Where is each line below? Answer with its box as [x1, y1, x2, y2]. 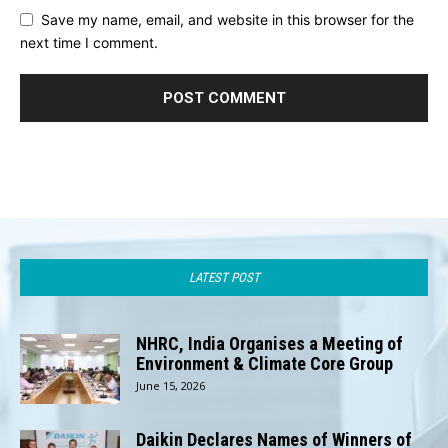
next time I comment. [20, 33, 158, 51]
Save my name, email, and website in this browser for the [41, 11, 414, 29]
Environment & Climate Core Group [136, 352, 393, 374]
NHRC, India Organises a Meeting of [136, 332, 403, 354]
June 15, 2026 [136, 377, 205, 393]
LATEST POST [188, 269, 260, 285]
